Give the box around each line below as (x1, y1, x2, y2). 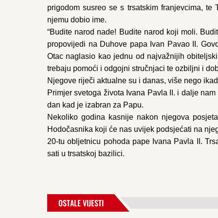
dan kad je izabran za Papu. (47, 101, 144, 109)
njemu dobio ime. (47, 16, 107, 24)
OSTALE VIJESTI (58, 197, 104, 209)
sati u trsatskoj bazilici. (47, 149, 125, 158)
